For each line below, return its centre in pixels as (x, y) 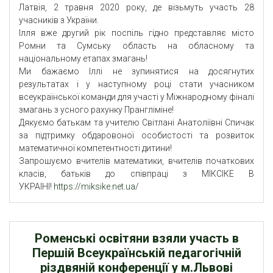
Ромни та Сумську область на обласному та (136, 46)
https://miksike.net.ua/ (96, 187)
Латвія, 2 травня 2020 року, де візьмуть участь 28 (136, 8)
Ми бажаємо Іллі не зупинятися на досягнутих (136, 72)
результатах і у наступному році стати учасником (136, 84)
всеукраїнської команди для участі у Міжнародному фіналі (136, 97)
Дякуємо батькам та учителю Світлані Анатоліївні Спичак (136, 123)
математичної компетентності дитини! (95, 148)
